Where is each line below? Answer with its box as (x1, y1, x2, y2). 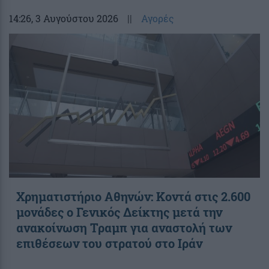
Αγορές (141, 11, 174, 25)
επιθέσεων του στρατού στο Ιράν (16, 235, 202, 251)
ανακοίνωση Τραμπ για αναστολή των (16, 219, 232, 235)
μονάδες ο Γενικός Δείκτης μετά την (16, 204, 222, 220)
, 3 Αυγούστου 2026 (31, 11, 118, 25)
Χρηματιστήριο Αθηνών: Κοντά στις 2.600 (16, 188, 250, 204)
